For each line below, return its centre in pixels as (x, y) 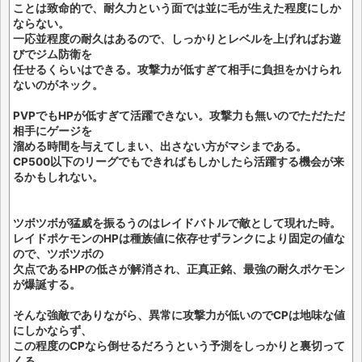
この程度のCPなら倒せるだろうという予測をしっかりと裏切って (179, 346)
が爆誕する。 (47, 284)
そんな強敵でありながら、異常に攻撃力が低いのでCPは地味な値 (179, 315)
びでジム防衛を (53, 54)
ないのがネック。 (58, 85)
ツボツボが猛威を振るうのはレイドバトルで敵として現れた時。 (177, 223)
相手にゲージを (53, 131)
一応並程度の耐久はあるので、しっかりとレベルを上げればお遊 (177, 39)
